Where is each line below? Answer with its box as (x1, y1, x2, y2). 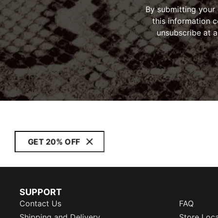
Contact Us (19, 199, 61, 208)
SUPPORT (19, 187, 62, 197)
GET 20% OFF (28, 137, 80, 146)
